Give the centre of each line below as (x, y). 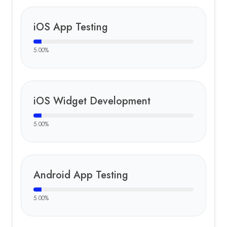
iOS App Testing (71, 27)
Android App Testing (81, 175)
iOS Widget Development (92, 101)
